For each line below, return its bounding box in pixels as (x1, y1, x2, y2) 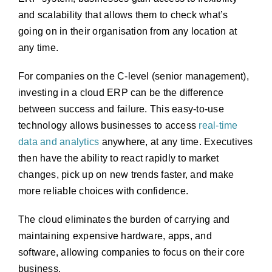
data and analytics (18, 137, 100, 147)
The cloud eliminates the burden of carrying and (18, 214, 230, 225)
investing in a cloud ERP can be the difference (18, 87, 224, 98)
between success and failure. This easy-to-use (18, 104, 224, 114)
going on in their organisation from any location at (18, 26, 237, 36)
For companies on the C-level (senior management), (18, 71, 249, 81)
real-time (199, 120, 238, 131)
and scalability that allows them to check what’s (18, 10, 228, 20)
